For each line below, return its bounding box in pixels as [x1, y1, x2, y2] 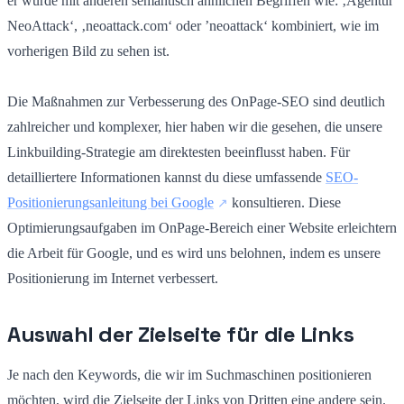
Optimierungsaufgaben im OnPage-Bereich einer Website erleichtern [7, 219, 397, 235]
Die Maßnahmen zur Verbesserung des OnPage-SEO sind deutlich [7, 93, 385, 109]
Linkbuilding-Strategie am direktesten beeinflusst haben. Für [7, 143, 350, 160]
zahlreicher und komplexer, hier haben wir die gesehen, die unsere [7, 118, 382, 134]
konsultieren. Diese [228, 194, 341, 210]
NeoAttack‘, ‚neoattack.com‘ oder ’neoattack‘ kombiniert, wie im [7, 17, 379, 33]
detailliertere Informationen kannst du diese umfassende [7, 169, 326, 185]
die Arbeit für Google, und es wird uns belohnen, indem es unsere [7, 244, 381, 261]
